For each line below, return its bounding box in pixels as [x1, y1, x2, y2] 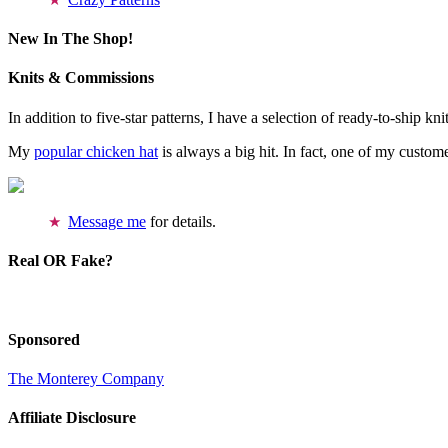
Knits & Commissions [8, 69, 154, 87]
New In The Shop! [8, 30, 133, 48]
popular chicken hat [34, 142, 158, 160]
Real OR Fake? [8, 252, 113, 269]
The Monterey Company [8, 369, 164, 387]
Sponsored [8, 330, 80, 348]
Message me [68, 212, 146, 230]
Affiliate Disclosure [8, 409, 136, 427]
